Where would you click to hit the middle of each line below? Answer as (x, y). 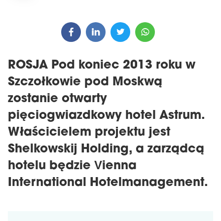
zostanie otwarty (57, 99)
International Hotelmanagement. (108, 183)
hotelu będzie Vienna (72, 166)
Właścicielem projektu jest (89, 133)
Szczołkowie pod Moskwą (85, 82)
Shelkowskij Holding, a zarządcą (106, 149)
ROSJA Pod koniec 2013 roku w (102, 66)
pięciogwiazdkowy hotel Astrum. (106, 116)
